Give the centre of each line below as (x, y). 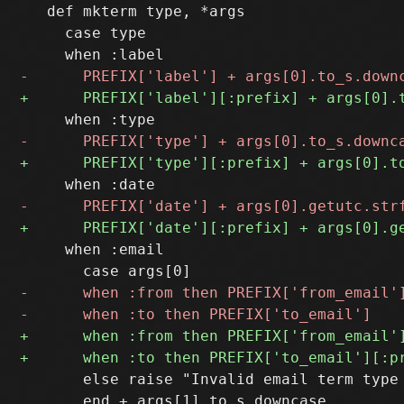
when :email (92, 249)
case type (83, 32)
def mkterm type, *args (133, 11)
